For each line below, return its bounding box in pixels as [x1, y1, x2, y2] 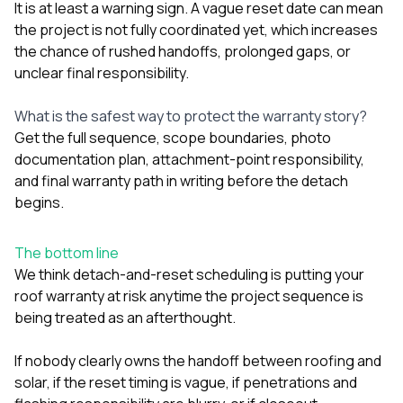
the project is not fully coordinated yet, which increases [14, 19, 378, 40]
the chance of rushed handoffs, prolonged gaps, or [14, 40, 351, 61]
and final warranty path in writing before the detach [14, 170, 348, 191]
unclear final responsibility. [14, 62, 189, 83]
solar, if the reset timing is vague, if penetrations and [14, 372, 357, 392]
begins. [14, 192, 64, 212]
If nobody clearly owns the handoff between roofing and [14, 350, 381, 371]
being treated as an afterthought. [14, 307, 236, 327]
